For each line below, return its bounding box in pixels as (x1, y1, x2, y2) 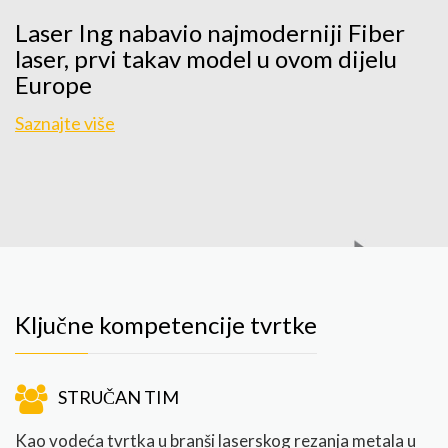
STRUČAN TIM (58, 386, 179, 409)
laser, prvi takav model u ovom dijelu (15, 44, 397, 74)
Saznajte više (15, 112, 115, 135)
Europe (15, 70, 92, 100)
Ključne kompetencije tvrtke (15, 310, 317, 340)
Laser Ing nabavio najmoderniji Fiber (15, 18, 405, 48)
